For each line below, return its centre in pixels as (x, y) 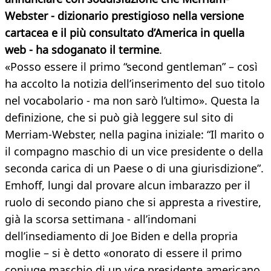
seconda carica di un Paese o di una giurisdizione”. (134, 168)
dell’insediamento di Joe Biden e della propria (121, 236)
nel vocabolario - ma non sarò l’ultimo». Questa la (132, 101)
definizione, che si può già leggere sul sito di (119, 118)
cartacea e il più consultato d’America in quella (125, 33)
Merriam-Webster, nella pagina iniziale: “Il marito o (135, 135)
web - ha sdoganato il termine (82, 50)
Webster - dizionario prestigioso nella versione (124, 16)
